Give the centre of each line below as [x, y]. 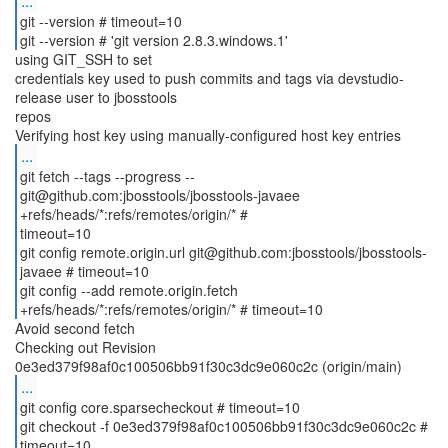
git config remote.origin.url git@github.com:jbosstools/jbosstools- [223, 252]
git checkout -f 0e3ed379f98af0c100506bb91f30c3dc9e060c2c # [223, 426]
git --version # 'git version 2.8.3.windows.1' [153, 40]
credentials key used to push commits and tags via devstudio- [209, 78]
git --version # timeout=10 [100, 21]
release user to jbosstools [96, 97]
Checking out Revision [85, 347]
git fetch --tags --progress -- [107, 176]
